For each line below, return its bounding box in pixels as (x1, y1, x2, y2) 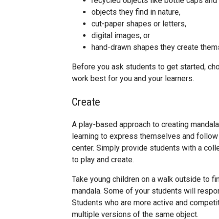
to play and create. (72, 155, 134, 165)
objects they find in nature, (91, 7, 180, 17)
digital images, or (91, 31, 150, 41)
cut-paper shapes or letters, (91, 19, 186, 29)
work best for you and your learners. (72, 74, 194, 84)
